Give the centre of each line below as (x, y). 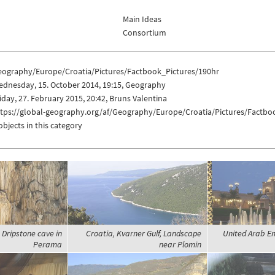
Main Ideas (142, 19)
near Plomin (180, 245)
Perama (47, 245)
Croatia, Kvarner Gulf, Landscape (143, 234)
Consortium (145, 33)
